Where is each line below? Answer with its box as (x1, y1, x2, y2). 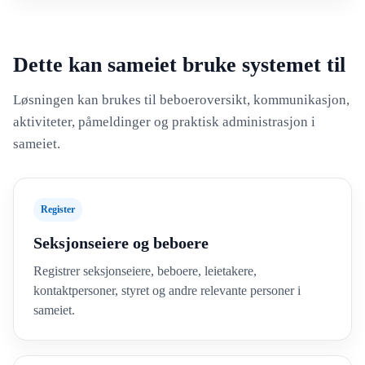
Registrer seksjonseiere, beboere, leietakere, (33, 264, 257, 278)
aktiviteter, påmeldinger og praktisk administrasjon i (13, 114, 315, 130)
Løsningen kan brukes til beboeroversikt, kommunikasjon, (13, 92, 350, 108)
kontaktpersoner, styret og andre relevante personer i (33, 284, 301, 297)
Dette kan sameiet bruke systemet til (13, 53, 345, 77)
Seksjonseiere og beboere (33, 234, 209, 252)
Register (41, 204, 75, 215)
